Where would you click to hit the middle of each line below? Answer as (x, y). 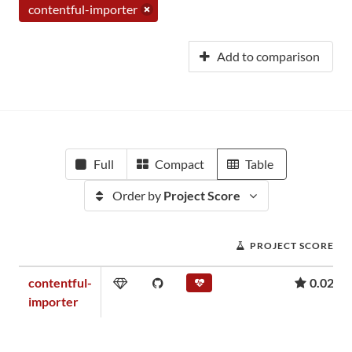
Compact (180, 164)
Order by (137, 195)
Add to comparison (268, 56)
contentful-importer (83, 9)
